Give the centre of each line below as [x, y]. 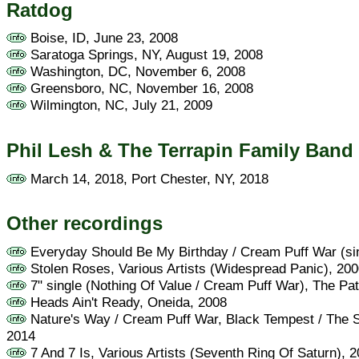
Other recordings [85, 224]
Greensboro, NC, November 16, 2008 [140, 89]
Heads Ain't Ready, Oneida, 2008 [127, 302]
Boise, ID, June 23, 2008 [102, 38]
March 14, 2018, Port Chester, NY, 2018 [147, 178]
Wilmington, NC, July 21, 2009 [119, 105]
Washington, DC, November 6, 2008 [136, 72]
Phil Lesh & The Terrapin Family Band [180, 150]
